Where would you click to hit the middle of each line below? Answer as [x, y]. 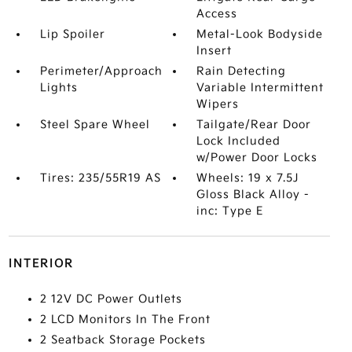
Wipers [218, 104]
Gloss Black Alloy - [253, 194]
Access [217, 14]
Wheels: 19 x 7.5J [248, 178]
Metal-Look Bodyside [260, 34]
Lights [59, 88]
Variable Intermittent [260, 88]
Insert [214, 51]
